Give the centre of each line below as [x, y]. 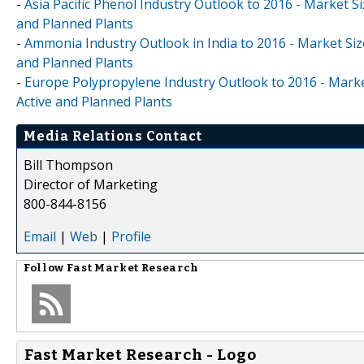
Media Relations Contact [113, 136]
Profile [131, 236]
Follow [45, 268]
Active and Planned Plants [94, 101]
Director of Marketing [91, 184]
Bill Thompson [68, 165]
